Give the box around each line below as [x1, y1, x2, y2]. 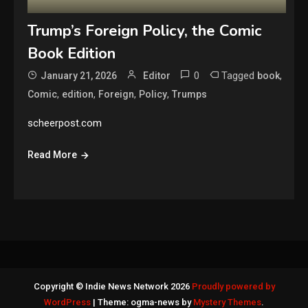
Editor [143, 70, 171, 82]
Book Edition [27, 43, 116, 65]
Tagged [221, 69, 258, 82]
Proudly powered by [191, 281, 275, 292]
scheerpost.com [27, 117, 102, 130]
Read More [27, 149, 78, 161]
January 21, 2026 [41, 70, 118, 82]
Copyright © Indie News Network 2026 [33, 281, 192, 292]
